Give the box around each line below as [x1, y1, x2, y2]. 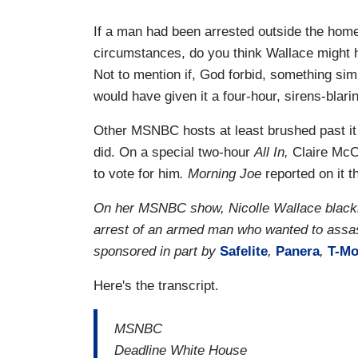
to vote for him [93, 166, 180, 182]
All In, [254, 145, 292, 161]
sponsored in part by [93, 244, 220, 260]
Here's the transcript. [93, 278, 219, 294]
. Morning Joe [180, 166, 265, 182]
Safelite [220, 244, 268, 260]
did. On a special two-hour [93, 145, 254, 161]
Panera [276, 244, 320, 260]
